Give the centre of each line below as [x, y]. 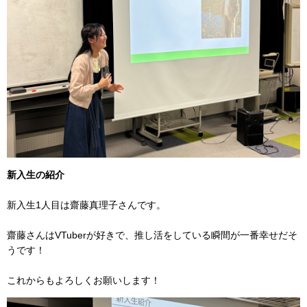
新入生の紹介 [36, 175]
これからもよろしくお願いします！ [84, 281]
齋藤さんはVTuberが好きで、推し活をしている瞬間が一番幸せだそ [152, 235]
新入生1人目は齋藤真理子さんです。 [86, 205]
